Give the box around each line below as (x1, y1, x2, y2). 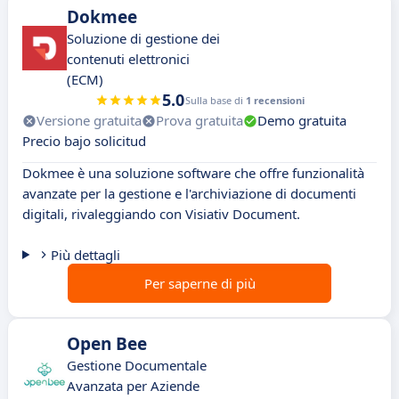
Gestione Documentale (67, 356, 207, 375)
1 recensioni (245, 94, 305, 108)
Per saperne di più (143, 274, 256, 293)
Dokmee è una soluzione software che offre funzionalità (22, 164, 364, 183)
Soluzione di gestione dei (67, 29, 220, 48)
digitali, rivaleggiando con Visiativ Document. (22, 205, 300, 224)
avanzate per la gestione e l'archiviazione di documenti (22, 184, 356, 203)
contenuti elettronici (67, 50, 190, 69)
